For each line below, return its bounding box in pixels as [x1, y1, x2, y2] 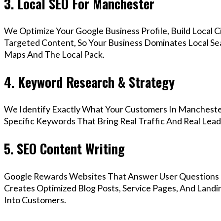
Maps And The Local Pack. [4, 49, 105, 60]
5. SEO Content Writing [4, 139, 125, 158]
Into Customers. [4, 194, 66, 205]
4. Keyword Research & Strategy [4, 72, 175, 92]
